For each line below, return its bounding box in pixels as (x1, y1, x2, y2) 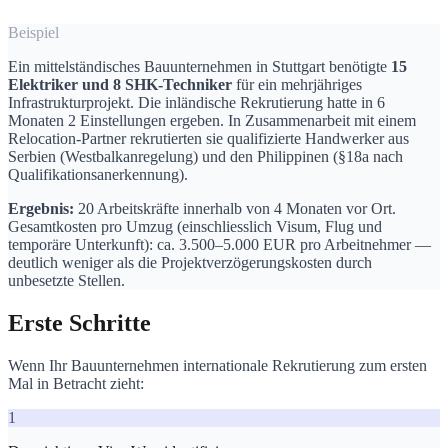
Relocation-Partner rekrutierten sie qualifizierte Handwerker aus (8, 129, 409, 147)
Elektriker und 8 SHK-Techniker (8, 75, 232, 93)
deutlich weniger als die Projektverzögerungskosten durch (8, 253, 372, 271)
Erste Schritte (8, 309, 151, 336)
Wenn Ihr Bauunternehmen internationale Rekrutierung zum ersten (8, 356, 427, 374)
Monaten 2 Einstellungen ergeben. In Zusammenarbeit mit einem (8, 111, 416, 129)
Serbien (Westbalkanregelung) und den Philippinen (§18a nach (8, 147, 403, 165)
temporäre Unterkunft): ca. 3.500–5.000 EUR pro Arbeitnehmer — (8, 235, 431, 253)
